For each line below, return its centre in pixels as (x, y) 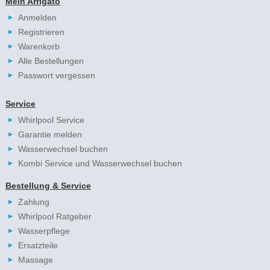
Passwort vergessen (56, 75)
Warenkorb (39, 46)
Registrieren (41, 32)
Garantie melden (50, 134)
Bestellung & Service (48, 185)
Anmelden (37, 17)
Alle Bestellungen (51, 61)
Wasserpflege (44, 231)
